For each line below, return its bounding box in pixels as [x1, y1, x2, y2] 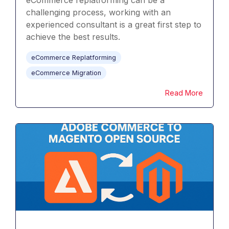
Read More [165, 88, 203, 98]
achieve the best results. [26, 32, 120, 42]
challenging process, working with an [26, 7, 171, 18]
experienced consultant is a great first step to [26, 19, 201, 30]
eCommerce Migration [31, 69, 101, 77]
